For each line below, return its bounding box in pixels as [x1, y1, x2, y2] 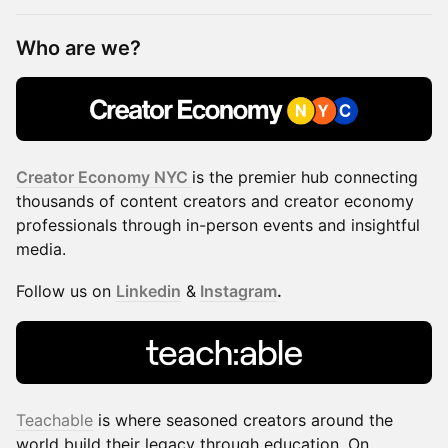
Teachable [16, 410, 93, 431]
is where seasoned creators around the [93, 410, 393, 431]
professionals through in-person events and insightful [16, 214, 420, 235]
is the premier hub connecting [192, 166, 418, 187]
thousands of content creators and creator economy [16, 190, 414, 211]
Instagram [200, 280, 277, 301]
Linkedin [116, 280, 181, 301]
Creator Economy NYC [16, 166, 192, 187]
